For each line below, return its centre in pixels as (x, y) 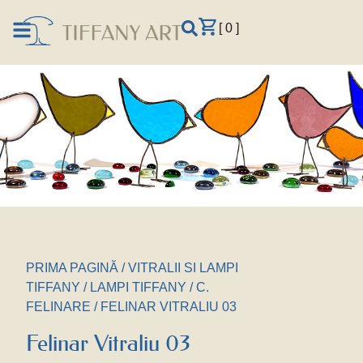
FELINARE (58, 307)
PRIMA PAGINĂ (72, 268)
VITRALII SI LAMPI (183, 268)
